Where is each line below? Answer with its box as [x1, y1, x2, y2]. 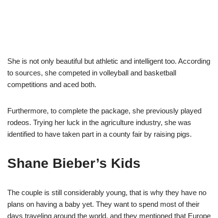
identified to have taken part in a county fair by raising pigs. [7, 129, 192, 138]
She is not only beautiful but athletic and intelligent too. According [7, 56, 210, 65]
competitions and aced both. [7, 80, 96, 89]
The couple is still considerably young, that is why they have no [7, 188, 206, 197]
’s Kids [96, 155, 141, 171]
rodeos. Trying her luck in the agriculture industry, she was [7, 118, 191, 127]
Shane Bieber [7, 155, 96, 171]
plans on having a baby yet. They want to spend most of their [7, 200, 200, 208]
